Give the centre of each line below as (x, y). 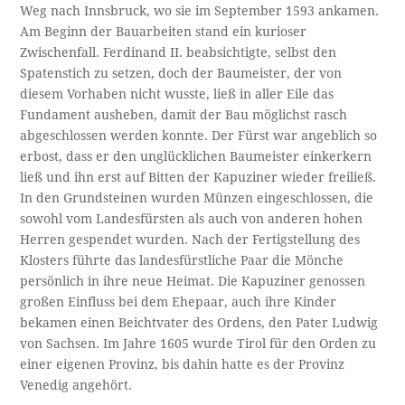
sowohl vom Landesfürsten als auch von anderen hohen (192, 218)
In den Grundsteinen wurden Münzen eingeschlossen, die (197, 198)
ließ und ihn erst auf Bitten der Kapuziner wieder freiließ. (198, 177)
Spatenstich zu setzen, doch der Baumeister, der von (181, 73)
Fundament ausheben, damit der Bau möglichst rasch (184, 114)
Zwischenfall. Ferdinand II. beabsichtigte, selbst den (179, 52)
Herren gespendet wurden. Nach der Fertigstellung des (190, 239)
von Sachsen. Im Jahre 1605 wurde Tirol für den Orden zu (198, 343)
